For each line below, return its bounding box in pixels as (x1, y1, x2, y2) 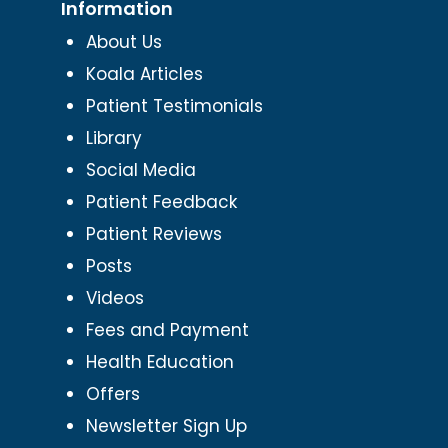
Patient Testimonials (85, 93, 263, 118)
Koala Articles (85, 61, 203, 86)
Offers (85, 381, 140, 406)
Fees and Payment (85, 317, 249, 342)
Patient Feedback (85, 189, 237, 214)
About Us (85, 29, 162, 54)
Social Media (85, 157, 196, 182)
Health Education (85, 349, 234, 374)
